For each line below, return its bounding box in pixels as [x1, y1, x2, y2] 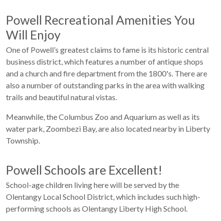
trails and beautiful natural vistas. [6, 92, 117, 102]
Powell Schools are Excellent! [6, 162, 162, 177]
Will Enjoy [6, 27, 61, 42]
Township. [6, 136, 40, 145]
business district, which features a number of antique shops [6, 57, 203, 66]
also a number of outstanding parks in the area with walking [6, 80, 205, 90]
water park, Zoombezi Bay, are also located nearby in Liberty [6, 124, 210, 133]
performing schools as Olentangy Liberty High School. [6, 204, 187, 213]
